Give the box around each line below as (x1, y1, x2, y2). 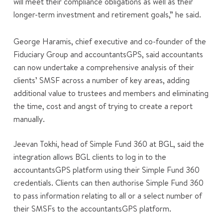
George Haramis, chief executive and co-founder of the (13, 36, 206, 47)
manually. (13, 113, 45, 125)
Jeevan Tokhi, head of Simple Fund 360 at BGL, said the (13, 138, 204, 150)
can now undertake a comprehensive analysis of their (13, 62, 194, 73)
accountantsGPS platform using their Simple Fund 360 (13, 164, 200, 176)
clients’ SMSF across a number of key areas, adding (13, 75, 190, 86)
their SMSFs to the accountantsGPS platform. (13, 203, 171, 215)
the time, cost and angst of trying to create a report (13, 101, 193, 112)
